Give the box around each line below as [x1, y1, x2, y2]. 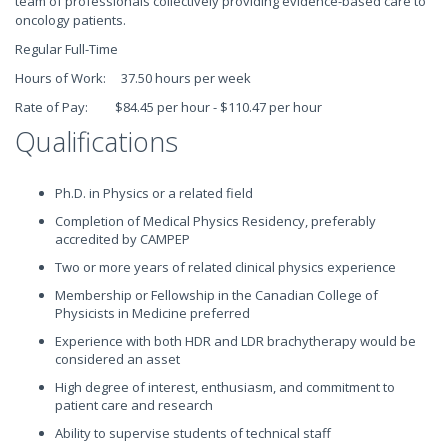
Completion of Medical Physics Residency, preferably [55, 212, 376, 230]
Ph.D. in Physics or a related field [55, 184, 253, 202]
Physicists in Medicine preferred [55, 304, 250, 322]
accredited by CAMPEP [55, 230, 190, 248]
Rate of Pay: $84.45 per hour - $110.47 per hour [15, 98, 322, 116]
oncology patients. [15, 11, 135, 29]
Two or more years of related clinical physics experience [55, 258, 396, 276]
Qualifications [15, 123, 178, 160]
